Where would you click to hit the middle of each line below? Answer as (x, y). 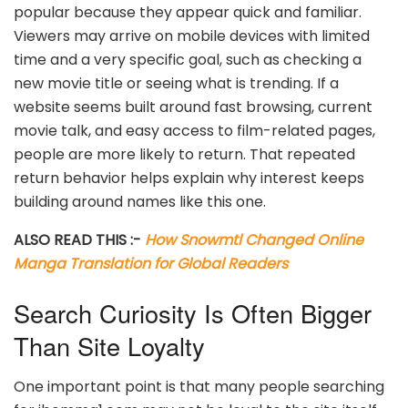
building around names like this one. (140, 202)
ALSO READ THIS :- (79, 240)
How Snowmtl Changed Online (254, 240)
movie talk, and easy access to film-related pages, (194, 131)
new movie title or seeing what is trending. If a (176, 84)
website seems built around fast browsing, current (193, 107)
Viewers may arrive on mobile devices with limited (192, 36)
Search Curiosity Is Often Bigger (193, 313)
